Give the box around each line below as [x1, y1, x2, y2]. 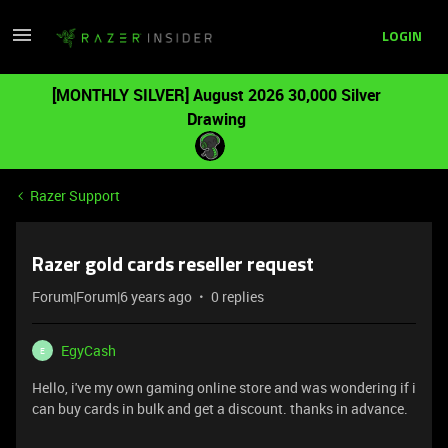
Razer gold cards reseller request [32, 256, 314, 276]
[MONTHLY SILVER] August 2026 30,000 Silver [51, 84, 381, 106]
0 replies [211, 287, 264, 306]
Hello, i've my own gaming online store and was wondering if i [32, 378, 416, 397]
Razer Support [30, 186, 120, 205]
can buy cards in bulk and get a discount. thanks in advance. [32, 399, 408, 418]
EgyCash [61, 341, 116, 360]
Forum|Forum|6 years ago [32, 287, 192, 306]
